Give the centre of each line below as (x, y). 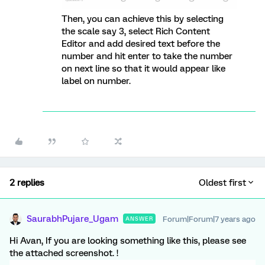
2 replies (27, 182)
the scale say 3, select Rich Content (136, 31)
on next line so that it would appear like (143, 68)
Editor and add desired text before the (141, 43)
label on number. (96, 81)
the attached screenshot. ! (64, 253)
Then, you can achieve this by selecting (143, 19)
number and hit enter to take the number (147, 56)
